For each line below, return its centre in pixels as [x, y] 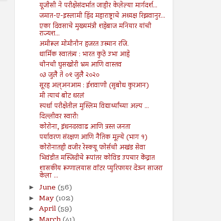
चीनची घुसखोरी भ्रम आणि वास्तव [80, 65]
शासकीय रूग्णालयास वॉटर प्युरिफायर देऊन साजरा [101, 169]
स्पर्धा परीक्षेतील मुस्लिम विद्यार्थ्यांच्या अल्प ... [94, 107]
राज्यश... [49, 34]
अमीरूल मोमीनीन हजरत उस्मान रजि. [84, 45]
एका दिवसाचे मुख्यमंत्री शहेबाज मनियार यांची [95, 27]
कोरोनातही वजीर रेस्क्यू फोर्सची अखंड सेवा [92, 148]
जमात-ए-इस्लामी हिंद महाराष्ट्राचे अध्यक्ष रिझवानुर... [102, 17]
